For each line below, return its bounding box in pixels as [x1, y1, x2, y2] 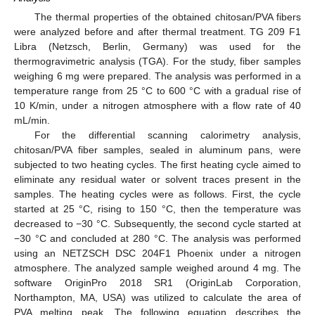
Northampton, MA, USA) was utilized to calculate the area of [14, 291, 301, 303]
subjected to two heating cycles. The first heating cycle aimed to [14, 158, 301, 170]
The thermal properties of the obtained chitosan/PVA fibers [34, 11, 301, 22]
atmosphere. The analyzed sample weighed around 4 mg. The [14, 262, 301, 274]
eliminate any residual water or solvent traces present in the [14, 173, 301, 185]
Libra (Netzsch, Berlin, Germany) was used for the [14, 40, 301, 52]
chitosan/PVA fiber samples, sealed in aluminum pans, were [14, 143, 301, 155]
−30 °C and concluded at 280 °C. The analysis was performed [14, 232, 301, 244]
